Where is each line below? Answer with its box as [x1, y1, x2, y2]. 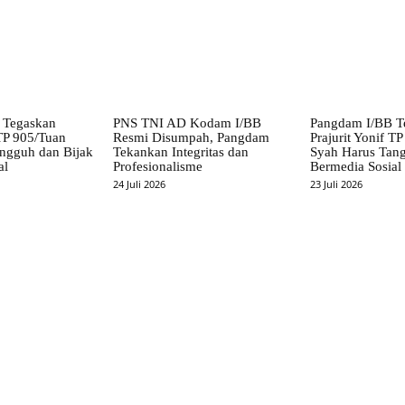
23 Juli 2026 [309, 177, 363, 192]
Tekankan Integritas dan [113, 145, 250, 160]
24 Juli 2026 [113, 177, 166, 192]
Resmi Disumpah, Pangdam [113, 130, 270, 146]
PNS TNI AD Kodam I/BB [113, 116, 262, 131]
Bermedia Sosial [309, 159, 401, 174]
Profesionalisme [113, 159, 203, 174]
